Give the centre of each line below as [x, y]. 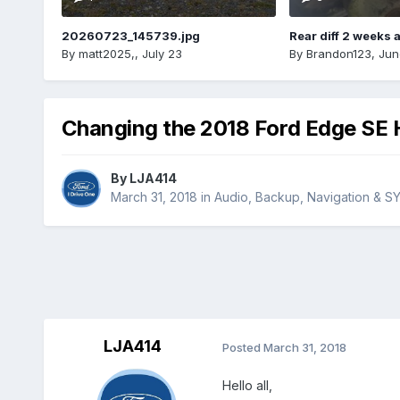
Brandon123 [338, 53]
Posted [242, 347]
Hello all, [247, 386]
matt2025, [106, 53]
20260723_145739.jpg [130, 35]
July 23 [162, 53]
